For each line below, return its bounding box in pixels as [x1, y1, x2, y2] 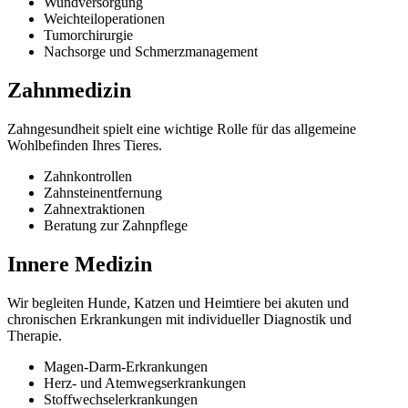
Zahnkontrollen [44, 168, 132, 184]
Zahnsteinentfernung [44, 184, 162, 200]
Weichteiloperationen [44, 11, 165, 27]
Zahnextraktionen [44, 200, 145, 217]
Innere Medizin [7, 251, 152, 276]
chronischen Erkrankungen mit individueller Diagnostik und [7, 311, 352, 327]
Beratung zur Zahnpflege [44, 217, 188, 233]
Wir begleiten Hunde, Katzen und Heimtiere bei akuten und [7, 294, 349, 311]
